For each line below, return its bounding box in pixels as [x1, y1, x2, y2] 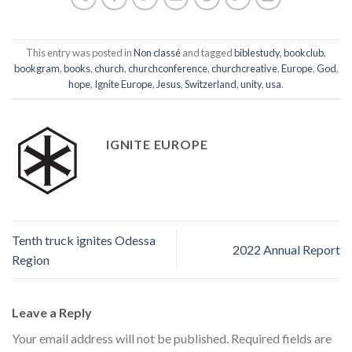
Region [12, 251, 49, 267]
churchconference [127, 62, 207, 75]
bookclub [284, 46, 324, 60]
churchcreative [211, 62, 277, 75]
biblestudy [234, 46, 280, 60]
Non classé [134, 46, 181, 60]
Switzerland [185, 78, 236, 91]
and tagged [181, 46, 234, 60]
